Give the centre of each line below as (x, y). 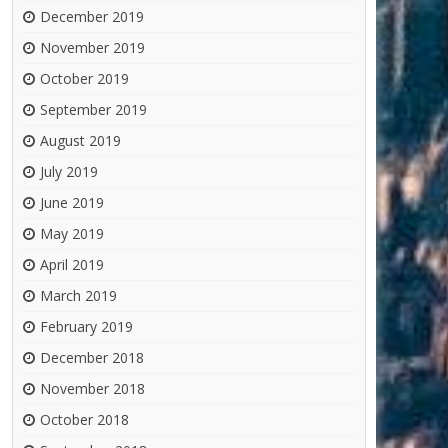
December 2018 (92, 358)
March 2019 (78, 296)
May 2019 (72, 234)
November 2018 (92, 389)
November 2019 (92, 48)
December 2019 (92, 17)
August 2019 (80, 141)
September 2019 (93, 110)
